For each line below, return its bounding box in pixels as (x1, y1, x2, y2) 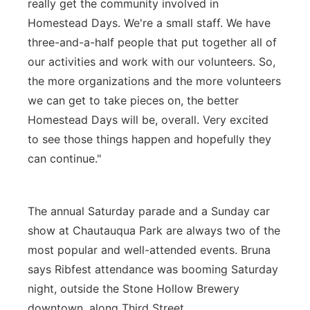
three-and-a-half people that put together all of (28, 35, 277, 49)
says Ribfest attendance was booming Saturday (28, 262, 278, 276)
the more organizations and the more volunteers (28, 74, 281, 88)
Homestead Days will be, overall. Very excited (28, 113, 268, 127)
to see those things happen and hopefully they (28, 132, 271, 146)
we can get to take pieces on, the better (28, 93, 239, 107)
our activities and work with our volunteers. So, (28, 55, 275, 69)
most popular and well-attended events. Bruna (28, 243, 271, 257)
